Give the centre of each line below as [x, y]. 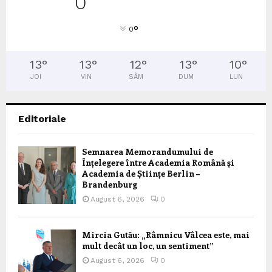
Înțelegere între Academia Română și [158, 162]
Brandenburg [110, 184]
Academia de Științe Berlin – [141, 173]
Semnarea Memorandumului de [148, 151]
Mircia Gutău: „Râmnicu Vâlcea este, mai [166, 234]
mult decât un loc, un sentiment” [148, 245]
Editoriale [42, 118]
